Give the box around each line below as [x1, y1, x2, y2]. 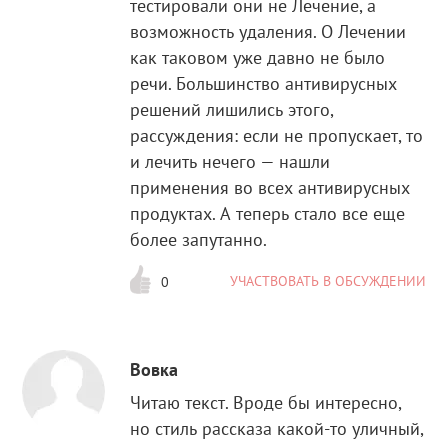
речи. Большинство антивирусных [130, 72, 398, 96]
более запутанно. [130, 228, 268, 252]
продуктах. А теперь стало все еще [130, 202, 406, 226]
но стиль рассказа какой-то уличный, [130, 416, 424, 440]
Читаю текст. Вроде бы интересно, [130, 390, 402, 414]
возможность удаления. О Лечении [130, 20, 407, 44]
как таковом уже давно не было [130, 46, 386, 70]
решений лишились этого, [130, 98, 334, 122]
